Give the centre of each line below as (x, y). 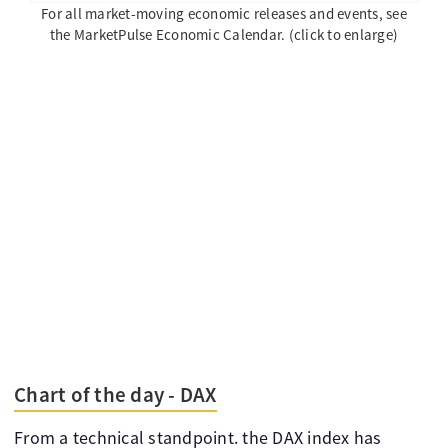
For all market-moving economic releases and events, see (224, 14)
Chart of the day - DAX (115, 395)
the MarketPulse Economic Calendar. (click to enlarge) (224, 35)
